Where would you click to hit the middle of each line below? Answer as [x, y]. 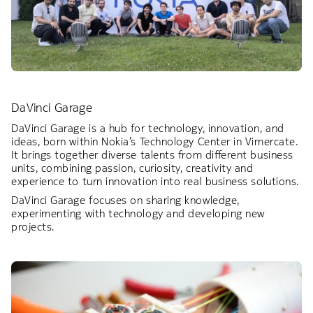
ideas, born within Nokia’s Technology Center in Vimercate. [155, 142]
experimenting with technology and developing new [138, 214]
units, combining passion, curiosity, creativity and [132, 168]
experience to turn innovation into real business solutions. [155, 182]
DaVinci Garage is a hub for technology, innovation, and [148, 129]
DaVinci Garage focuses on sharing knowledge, [125, 201]
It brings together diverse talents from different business [152, 155]
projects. [35, 227]
